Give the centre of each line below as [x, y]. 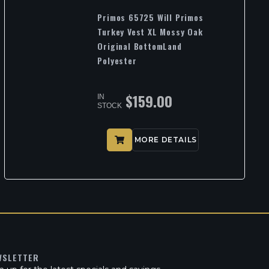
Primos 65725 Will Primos [150, 17]
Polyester [117, 61]
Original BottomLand [140, 46]
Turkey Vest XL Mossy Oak [150, 32]
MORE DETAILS [165, 140]
